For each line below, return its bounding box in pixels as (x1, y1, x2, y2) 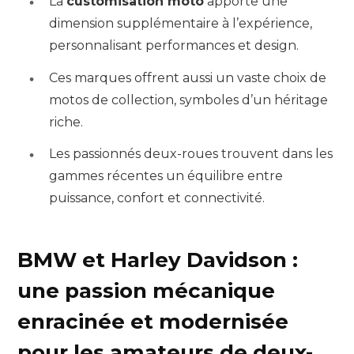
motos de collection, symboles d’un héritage (49, 92, 328, 107)
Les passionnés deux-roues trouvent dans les (49, 146, 333, 162)
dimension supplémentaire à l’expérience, (49, 15, 312, 31)
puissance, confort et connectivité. (49, 190, 265, 206)
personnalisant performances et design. (49, 37, 299, 53)
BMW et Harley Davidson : (17, 247, 298, 273)
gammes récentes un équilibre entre (49, 168, 283, 184)
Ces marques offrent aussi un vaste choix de (49, 70, 326, 85)
